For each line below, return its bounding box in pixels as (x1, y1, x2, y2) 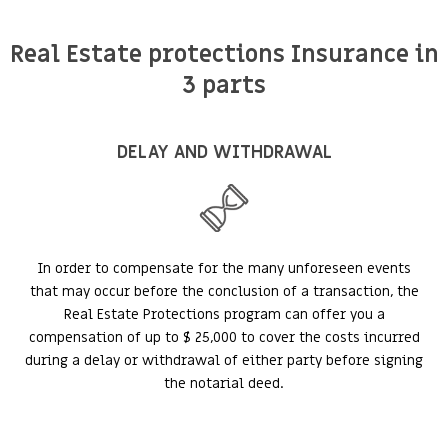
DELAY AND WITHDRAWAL (116, 141, 332, 164)
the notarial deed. (164, 374, 284, 393)
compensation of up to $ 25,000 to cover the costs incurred (28, 328, 420, 347)
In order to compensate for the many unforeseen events (37, 259, 411, 278)
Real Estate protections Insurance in (9, 39, 439, 70)
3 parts (182, 70, 266, 101)
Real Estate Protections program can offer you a (63, 305, 385, 324)
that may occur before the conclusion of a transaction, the (29, 282, 419, 301)
